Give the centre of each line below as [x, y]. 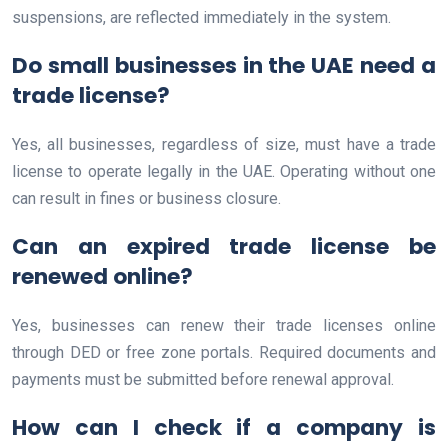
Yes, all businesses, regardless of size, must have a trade [224, 145]
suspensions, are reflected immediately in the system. [201, 18]
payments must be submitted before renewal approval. [203, 380]
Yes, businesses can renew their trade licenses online [224, 326]
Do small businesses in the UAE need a [224, 66]
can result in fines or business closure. [146, 199]
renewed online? [102, 277]
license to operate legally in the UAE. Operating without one [224, 172]
